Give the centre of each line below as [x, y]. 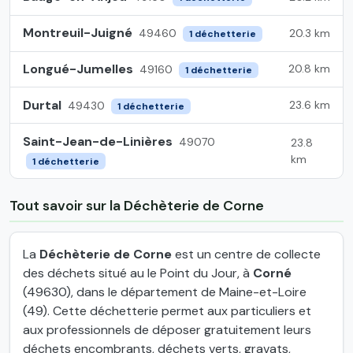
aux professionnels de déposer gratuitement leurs [167, 329]
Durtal [42, 105]
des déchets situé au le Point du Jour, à [138, 273]
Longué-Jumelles [78, 69]
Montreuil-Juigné [78, 33]
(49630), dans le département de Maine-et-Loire [165, 292]
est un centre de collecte [246, 254]
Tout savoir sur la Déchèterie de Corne [137, 205]
